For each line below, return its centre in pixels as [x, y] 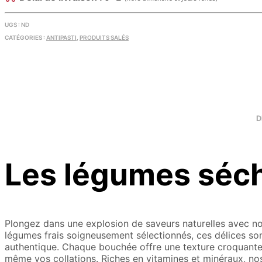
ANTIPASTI [61, 37]
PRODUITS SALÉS [104, 37]
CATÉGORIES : [25, 37]
